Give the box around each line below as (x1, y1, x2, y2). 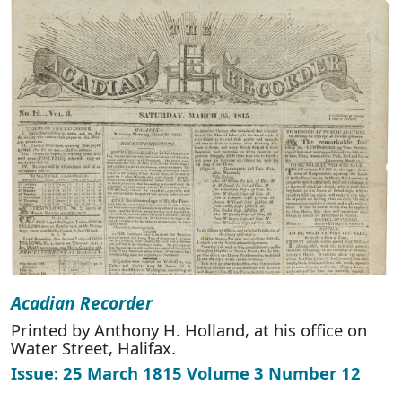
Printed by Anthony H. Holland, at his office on (11, 319, 367, 342)
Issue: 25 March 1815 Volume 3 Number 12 (11, 362, 361, 385)
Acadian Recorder (11, 291, 153, 316)
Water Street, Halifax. (11, 336, 176, 360)
